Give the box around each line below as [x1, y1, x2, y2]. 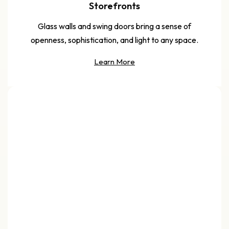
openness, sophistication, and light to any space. [31, 34, 198, 45]
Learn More [94, 56, 135, 66]
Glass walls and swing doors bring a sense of [38, 20, 191, 31]
